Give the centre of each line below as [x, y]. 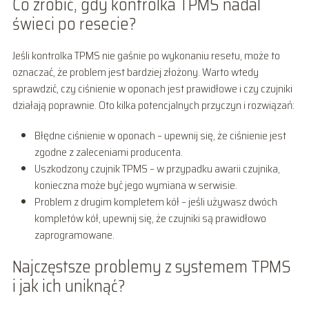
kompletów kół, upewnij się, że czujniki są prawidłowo [150, 218]
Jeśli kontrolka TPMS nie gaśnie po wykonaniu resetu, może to [146, 55]
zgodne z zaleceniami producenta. [108, 152]
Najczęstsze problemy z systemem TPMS [151, 267]
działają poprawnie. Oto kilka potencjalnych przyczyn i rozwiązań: [153, 105]
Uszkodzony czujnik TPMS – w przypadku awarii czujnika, [157, 168]
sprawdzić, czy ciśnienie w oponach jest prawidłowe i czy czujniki [152, 88]
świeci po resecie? [74, 24]
